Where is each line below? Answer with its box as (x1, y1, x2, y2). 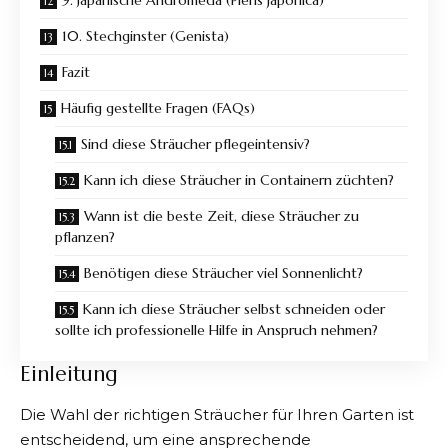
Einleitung (20, 361, 118, 388)
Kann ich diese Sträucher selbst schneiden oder (83, 300, 385, 319)
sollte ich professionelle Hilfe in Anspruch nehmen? (55, 321, 382, 340)
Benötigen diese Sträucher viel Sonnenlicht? (84, 264, 367, 283)
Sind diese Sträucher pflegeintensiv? (81, 135, 314, 154)
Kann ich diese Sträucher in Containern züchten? (84, 171, 394, 190)
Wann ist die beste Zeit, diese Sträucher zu (84, 207, 359, 226)
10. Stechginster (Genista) (62, 27, 229, 46)
